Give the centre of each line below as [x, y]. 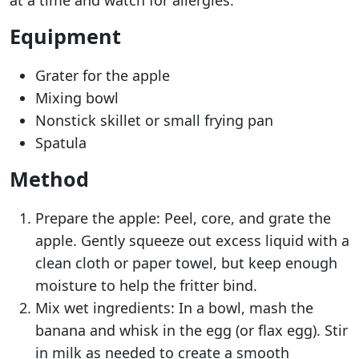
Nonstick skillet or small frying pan [154, 121]
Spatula [61, 143]
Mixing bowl [77, 98]
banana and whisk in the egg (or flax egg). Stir [192, 331]
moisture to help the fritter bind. [146, 286]
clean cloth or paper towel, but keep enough [186, 263]
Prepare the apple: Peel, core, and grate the [183, 218]
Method [49, 179]
